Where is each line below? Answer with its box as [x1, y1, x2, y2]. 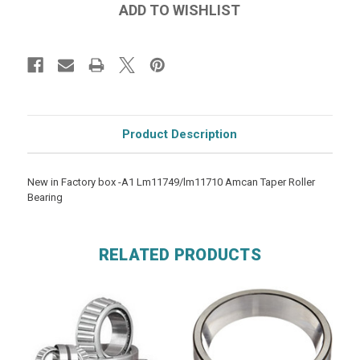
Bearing [27, 190, 63, 203]
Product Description [122, 126, 238, 141]
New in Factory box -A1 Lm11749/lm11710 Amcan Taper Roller [27, 175, 315, 188]
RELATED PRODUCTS [98, 244, 261, 264]
